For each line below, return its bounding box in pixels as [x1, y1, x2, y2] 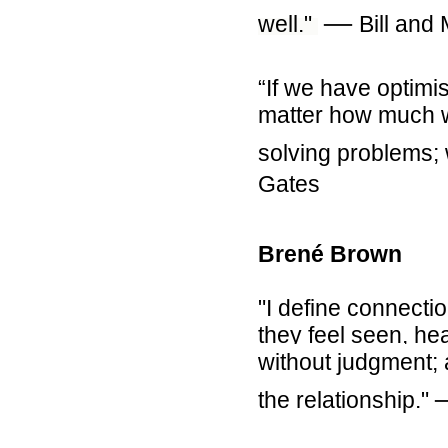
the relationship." [258, 387, 435, 413]
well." [258, 11, 318, 37]
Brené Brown [258, 241, 402, 267]
